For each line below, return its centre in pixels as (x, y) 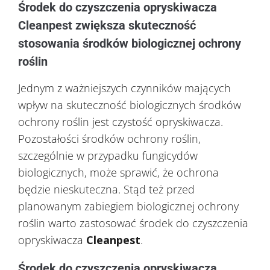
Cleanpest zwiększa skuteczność (107, 26)
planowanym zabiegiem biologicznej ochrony (128, 206)
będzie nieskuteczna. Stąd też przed (106, 190)
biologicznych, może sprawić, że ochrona (118, 173)
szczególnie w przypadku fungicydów (108, 156)
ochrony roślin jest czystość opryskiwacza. (121, 122)
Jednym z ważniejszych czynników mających (124, 88)
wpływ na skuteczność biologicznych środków (130, 105)
